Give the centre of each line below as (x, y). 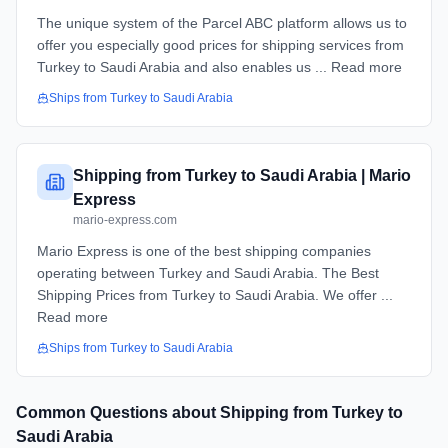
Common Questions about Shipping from (174, 412)
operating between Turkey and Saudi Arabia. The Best (208, 273)
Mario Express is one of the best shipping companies (204, 251)
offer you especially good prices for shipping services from (220, 45)
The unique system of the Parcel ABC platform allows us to (222, 23)
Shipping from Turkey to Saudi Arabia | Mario (242, 175)
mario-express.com (125, 220)
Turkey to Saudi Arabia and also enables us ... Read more (219, 67)
